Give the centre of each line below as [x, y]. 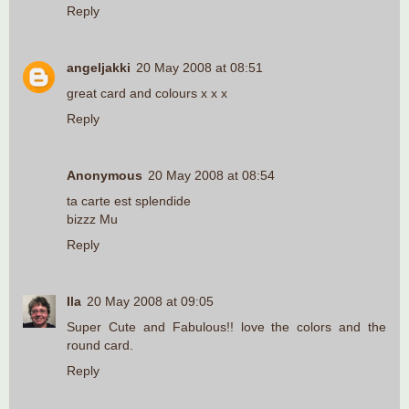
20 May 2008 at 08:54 [211, 175]
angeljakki [99, 67]
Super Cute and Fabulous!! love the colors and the [226, 326]
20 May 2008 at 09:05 [150, 301]
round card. [100, 345]
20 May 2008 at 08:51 [199, 67]
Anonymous [105, 175]
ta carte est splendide [129, 200]
